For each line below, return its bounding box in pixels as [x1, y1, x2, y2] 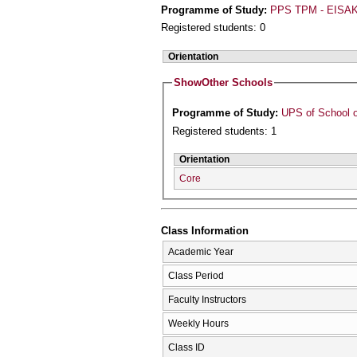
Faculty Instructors [168, 293, 246, 305]
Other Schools [202, 76, 273, 89]
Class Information [161, 225, 249, 237]
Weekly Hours [168, 317, 229, 329]
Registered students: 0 [161, 22, 265, 34]
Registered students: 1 [172, 125, 277, 138]
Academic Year [168, 245, 233, 257]
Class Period [168, 269, 224, 281]
